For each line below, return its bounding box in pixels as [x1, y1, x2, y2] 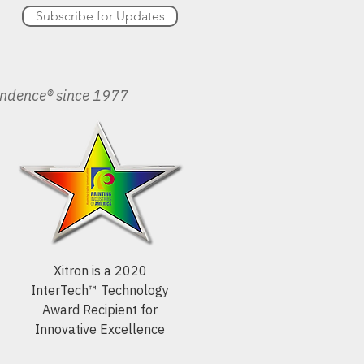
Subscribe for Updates [35, 8, 165, 24]
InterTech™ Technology [31, 282, 169, 298]
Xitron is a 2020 [53, 262, 147, 279]
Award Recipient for [42, 301, 158, 318]
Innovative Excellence [35, 321, 165, 337]
